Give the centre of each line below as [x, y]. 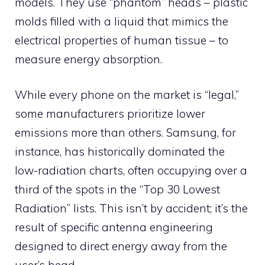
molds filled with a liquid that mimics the [122, 21]
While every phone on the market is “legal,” [127, 95]
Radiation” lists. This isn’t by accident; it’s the [131, 209]
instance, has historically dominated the [120, 152]
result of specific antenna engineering [114, 227]
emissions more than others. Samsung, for [125, 133]
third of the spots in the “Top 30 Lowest [117, 190]
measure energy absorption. [88, 59]
